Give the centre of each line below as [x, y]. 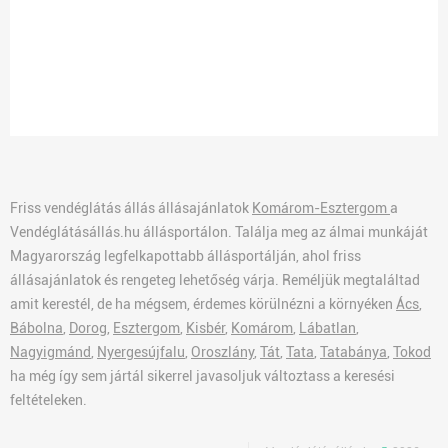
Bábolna [36, 328]
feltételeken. [48, 400]
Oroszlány [222, 352]
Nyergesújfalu [141, 352]
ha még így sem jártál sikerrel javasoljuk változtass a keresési [202, 376]
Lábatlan [327, 328]
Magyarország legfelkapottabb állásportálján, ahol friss [185, 256]
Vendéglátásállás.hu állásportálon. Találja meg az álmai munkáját [219, 232]
